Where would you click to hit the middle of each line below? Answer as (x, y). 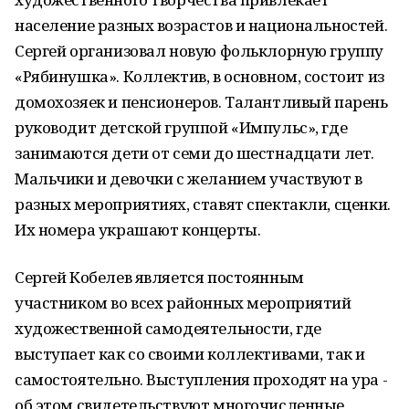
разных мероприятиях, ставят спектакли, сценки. (203, 204)
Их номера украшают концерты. (138, 230)
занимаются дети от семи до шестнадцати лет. (194, 153)
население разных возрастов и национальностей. (201, 25)
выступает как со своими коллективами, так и (190, 354)
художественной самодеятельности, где (168, 328)
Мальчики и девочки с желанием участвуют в (189, 178)
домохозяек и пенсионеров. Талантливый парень (201, 102)
